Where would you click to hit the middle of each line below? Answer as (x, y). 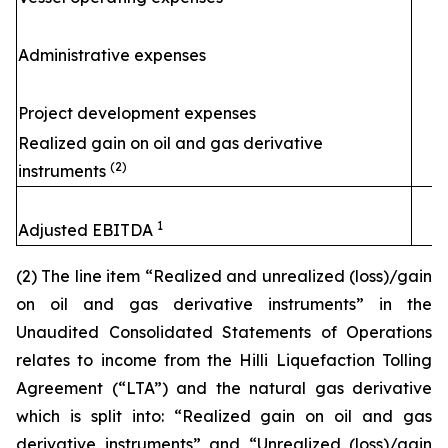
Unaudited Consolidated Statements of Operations (224, 332)
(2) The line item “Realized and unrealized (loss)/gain (224, 276)
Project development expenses (137, 113)
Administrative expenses (112, 55)
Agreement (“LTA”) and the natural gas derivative (224, 388)
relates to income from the (128, 360)
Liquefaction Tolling (350, 360)
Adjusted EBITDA (87, 230)
